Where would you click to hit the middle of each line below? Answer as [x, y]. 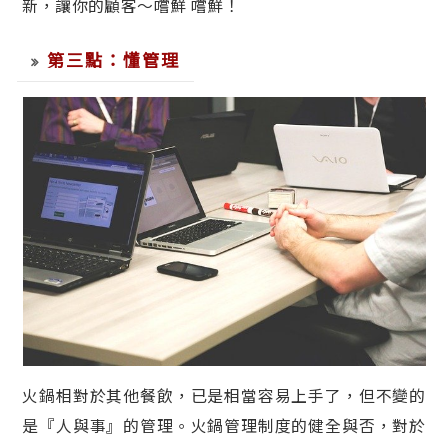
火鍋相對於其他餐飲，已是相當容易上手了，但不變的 [224, 396]
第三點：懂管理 [114, 59]
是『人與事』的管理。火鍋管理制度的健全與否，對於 [224, 426]
